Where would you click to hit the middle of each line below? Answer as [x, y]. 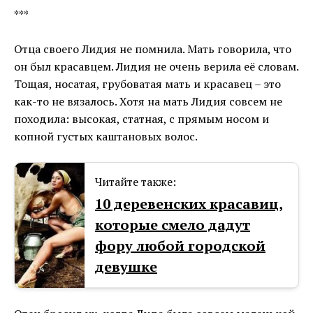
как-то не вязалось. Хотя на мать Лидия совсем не [148, 102]
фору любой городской [180, 246]
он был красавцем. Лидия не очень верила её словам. [156, 67]
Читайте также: [136, 182]
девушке [126, 267]
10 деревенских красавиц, [189, 204]
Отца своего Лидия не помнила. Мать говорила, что [153, 49]
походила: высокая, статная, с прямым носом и [141, 119]
